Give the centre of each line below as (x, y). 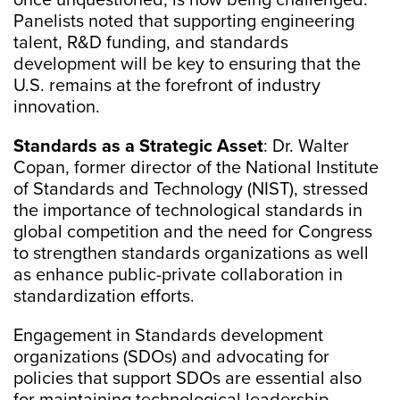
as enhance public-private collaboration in (178, 275)
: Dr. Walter (306, 146)
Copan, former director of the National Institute (196, 168)
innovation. (59, 107)
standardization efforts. (108, 296)
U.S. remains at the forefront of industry (167, 86)
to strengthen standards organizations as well (191, 254)
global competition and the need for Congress (193, 232)
